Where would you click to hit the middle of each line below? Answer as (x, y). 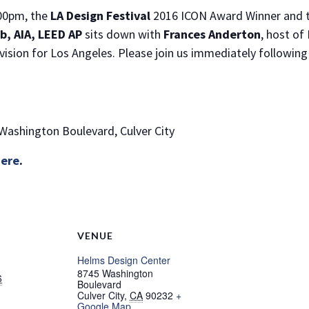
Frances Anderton (212, 34)
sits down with (123, 34)
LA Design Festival (100, 16)
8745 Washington (115, 273)
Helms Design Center (124, 260)
